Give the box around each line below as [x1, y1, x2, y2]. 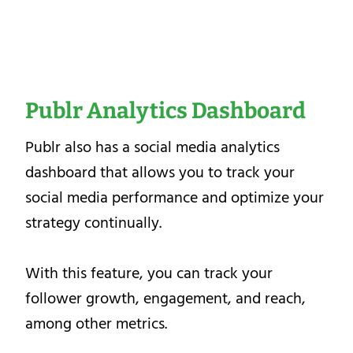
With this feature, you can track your [25, 260, 273, 286]
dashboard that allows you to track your [25, 159, 295, 185]
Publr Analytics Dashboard [25, 97, 306, 124]
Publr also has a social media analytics [25, 134, 280, 160]
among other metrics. [25, 310, 167, 336]
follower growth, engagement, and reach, [25, 285, 306, 311]
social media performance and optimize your [25, 184, 324, 210]
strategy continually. [25, 210, 162, 236]
